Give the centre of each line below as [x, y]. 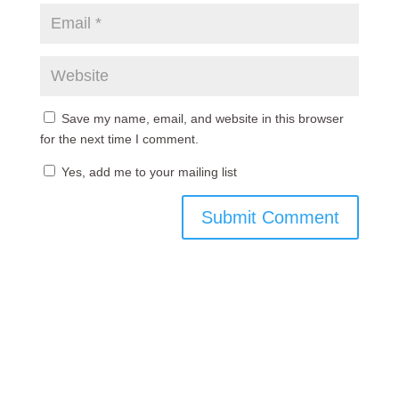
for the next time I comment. [119, 139]
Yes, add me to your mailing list [147, 172]
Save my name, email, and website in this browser [202, 119]
